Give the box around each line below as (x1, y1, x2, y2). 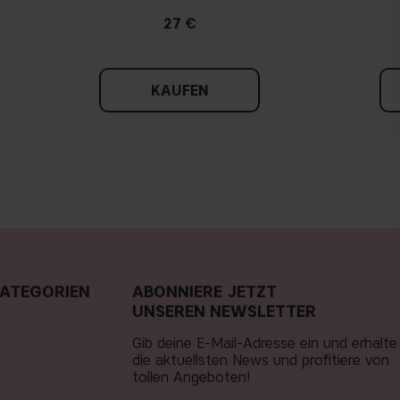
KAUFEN (150, 82, 209, 100)
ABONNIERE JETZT (132, 282, 277, 303)
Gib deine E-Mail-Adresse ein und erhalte (132, 335, 397, 353)
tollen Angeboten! (132, 369, 251, 387)
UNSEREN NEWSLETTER (132, 302, 316, 322)
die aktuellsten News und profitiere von (132, 352, 389, 370)
